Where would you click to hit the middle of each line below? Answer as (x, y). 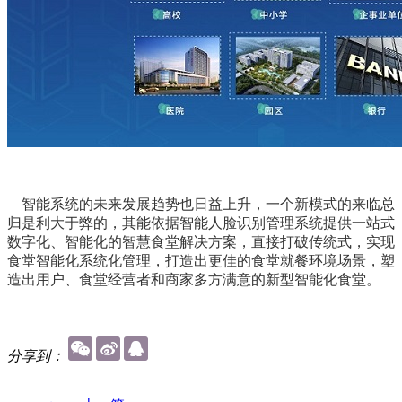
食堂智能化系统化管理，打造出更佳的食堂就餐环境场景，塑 (201, 260)
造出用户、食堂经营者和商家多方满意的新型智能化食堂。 (194, 279)
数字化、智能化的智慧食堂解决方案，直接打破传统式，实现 (201, 241)
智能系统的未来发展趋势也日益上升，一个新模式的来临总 (201, 204)
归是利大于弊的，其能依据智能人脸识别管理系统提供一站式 (201, 223)
